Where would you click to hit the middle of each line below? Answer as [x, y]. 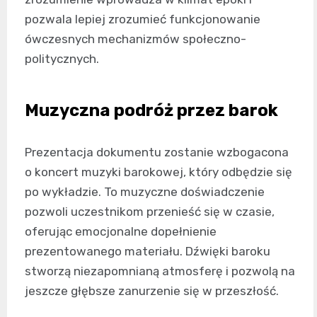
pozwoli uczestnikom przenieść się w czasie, [150, 212]
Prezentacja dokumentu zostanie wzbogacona [157, 152]
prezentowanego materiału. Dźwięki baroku [148, 252]
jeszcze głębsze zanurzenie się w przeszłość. [152, 291]
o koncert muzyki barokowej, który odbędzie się [158, 172]
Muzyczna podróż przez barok [151, 111]
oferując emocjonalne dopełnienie [121, 232]
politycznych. [62, 59]
